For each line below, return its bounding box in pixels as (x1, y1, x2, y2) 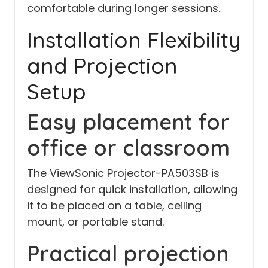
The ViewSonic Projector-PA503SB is (27, 165, 220, 181)
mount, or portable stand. (27, 214, 164, 229)
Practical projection (27, 239, 229, 267)
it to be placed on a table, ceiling (27, 197, 202, 213)
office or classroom (27, 133, 230, 161)
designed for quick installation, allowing (27, 181, 237, 197)
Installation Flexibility (27, 26, 241, 53)
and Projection (27, 51, 178, 79)
